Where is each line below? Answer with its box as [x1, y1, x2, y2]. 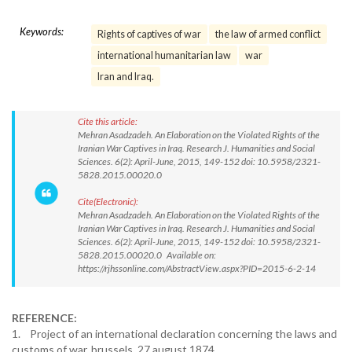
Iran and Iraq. [97, 71, 154, 82]
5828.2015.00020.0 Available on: [78, 249, 216, 261]
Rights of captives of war [97, 28, 201, 40]
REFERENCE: [12, 311, 77, 324]
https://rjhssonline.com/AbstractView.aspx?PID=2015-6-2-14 [78, 262, 316, 274]
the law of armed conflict [215, 28, 321, 40]
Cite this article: [78, 115, 137, 127]
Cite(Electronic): [78, 196, 138, 207]
